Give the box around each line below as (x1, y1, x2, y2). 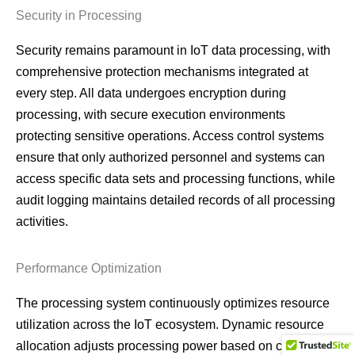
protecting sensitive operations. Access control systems (16, 129, 324, 143)
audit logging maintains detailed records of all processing (16, 193, 335, 208)
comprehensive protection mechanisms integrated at (16, 65, 308, 79)
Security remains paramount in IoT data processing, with (16, 44, 330, 58)
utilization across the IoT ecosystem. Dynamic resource (16, 318, 324, 332)
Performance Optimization (16, 261, 162, 276)
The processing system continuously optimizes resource (16, 296, 330, 311)
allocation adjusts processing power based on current (16, 339, 315, 353)
